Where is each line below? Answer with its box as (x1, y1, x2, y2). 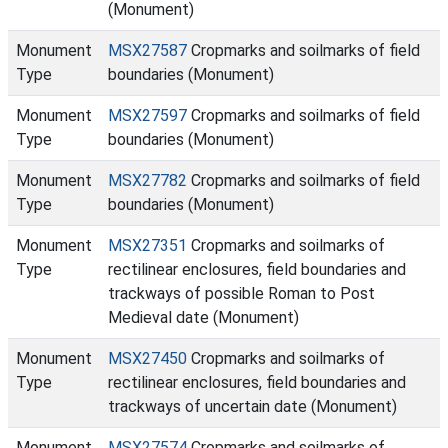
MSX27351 (108, 236, 187, 255)
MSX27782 (108, 171, 187, 190)
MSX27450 (108, 349, 187, 368)
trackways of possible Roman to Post (108, 284, 375, 303)
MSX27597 (108, 106, 187, 125)
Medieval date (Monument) (108, 308, 299, 327)
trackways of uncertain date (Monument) (108, 397, 397, 416)
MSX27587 (108, 41, 187, 60)
